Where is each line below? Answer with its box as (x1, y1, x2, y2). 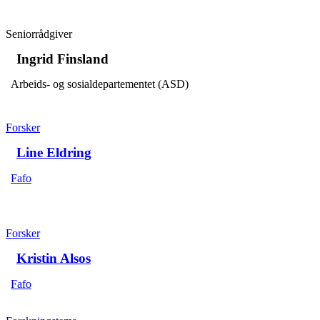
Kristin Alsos (16, 251, 91, 266)
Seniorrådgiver (6, 28, 72, 41)
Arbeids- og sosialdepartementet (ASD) (11, 78, 189, 91)
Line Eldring (16, 145, 91, 161)
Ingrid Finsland (16, 51, 109, 67)
